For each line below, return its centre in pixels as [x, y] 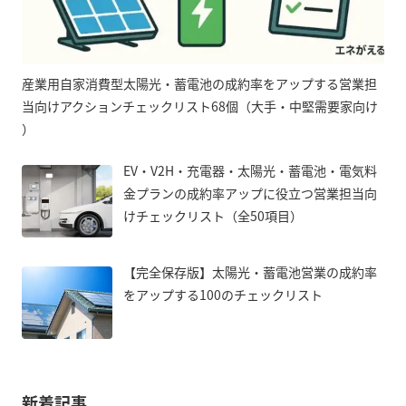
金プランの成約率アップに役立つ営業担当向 [250, 193]
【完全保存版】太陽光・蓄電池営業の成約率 [250, 271]
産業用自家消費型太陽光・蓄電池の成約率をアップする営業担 [199, 83]
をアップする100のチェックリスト [223, 294]
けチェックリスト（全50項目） [213, 215]
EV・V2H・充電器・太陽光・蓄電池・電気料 [250, 170]
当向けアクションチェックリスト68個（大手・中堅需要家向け [200, 106]
